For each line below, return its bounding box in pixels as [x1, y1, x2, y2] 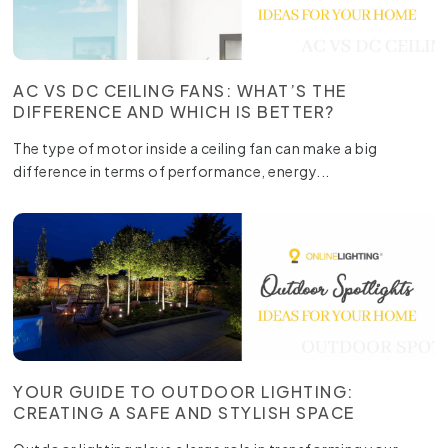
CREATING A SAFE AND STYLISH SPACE [13, 401, 355, 423]
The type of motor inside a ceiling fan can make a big [13, 138, 378, 157]
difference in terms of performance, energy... [13, 161, 330, 180]
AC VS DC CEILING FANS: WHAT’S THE [13, 79, 347, 101]
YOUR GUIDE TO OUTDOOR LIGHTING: [13, 380, 354, 402]
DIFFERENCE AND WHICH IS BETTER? [13, 100, 335, 122]
